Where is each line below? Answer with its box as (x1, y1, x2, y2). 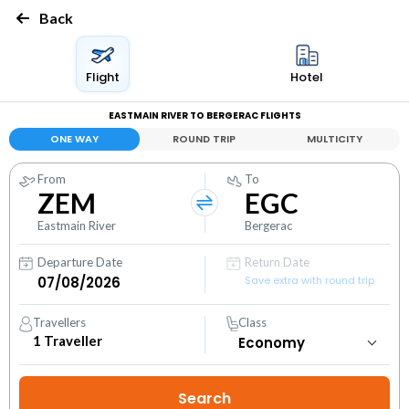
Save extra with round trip (245, 273, 375, 288)
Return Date (245, 255, 310, 269)
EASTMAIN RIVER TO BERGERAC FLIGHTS (108, 109, 301, 122)
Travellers (33, 315, 87, 330)
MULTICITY (307, 131, 363, 146)
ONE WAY (49, 131, 99, 146)
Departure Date (37, 255, 122, 269)
